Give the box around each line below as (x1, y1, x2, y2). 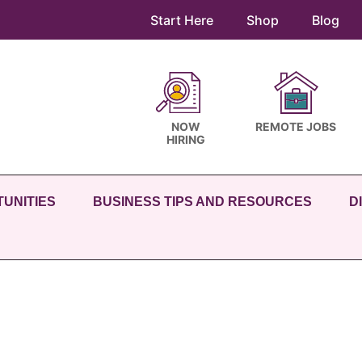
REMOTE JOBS (255, 120, 336, 133)
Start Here (150, 12, 213, 28)
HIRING (166, 133, 205, 146)
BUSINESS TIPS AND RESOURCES (93, 195, 312, 208)
